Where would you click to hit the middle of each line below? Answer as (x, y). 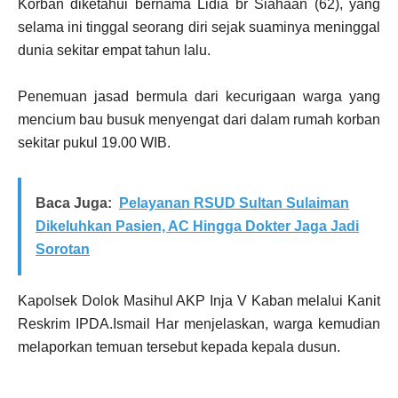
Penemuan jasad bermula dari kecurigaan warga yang (199, 96)
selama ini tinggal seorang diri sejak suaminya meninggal (199, 27)
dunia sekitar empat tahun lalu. (114, 50)
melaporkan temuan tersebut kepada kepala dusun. (179, 346)
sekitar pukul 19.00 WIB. (94, 142)
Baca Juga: (74, 203)
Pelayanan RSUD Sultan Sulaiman (234, 203)
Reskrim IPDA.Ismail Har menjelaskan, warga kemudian (199, 323)
